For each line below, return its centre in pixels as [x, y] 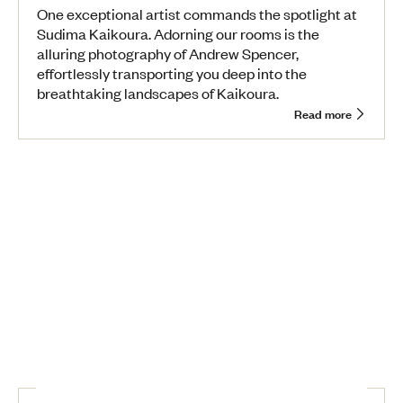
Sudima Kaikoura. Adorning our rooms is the [178, 33]
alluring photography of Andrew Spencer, [168, 53]
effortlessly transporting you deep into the [172, 72]
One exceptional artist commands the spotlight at [197, 13]
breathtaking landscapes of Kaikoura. [158, 92]
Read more [323, 113]
